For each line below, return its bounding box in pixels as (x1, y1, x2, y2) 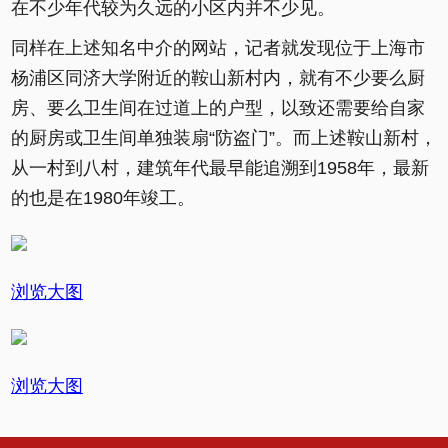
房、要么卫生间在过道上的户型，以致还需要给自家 (11, 98, 425, 118)
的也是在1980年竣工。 (11, 188, 195, 208)
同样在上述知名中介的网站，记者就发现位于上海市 (11, 38, 425, 58)
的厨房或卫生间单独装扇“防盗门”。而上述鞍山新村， (11, 128, 437, 148)
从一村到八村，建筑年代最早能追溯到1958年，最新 (11, 158, 429, 178)
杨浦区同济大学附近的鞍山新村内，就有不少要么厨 (11, 68, 425, 88)
